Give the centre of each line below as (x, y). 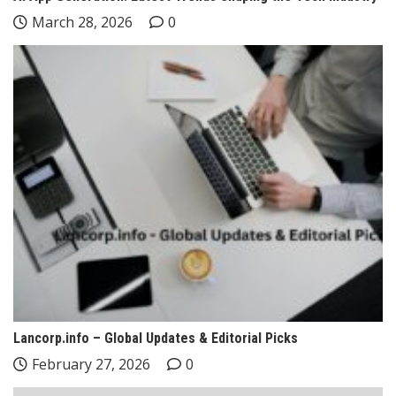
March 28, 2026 (82, 22)
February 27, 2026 (91, 365)
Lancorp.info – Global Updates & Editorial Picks (156, 339)
